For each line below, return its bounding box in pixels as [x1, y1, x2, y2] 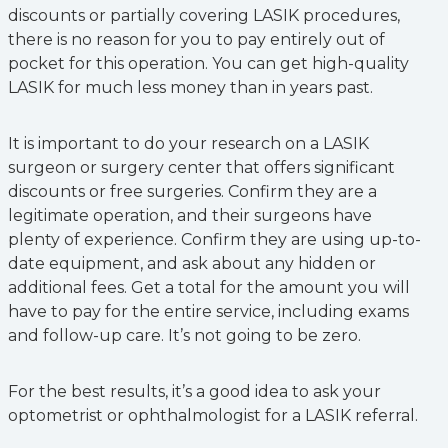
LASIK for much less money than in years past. [8, 78, 373, 97]
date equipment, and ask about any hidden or [8, 254, 376, 273]
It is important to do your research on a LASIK [8, 134, 369, 153]
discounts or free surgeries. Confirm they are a [8, 182, 377, 201]
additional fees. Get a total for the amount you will [8, 278, 410, 297]
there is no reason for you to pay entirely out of [8, 30, 385, 49]
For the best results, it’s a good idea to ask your [8, 382, 381, 401]
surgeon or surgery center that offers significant [8, 158, 395, 177]
